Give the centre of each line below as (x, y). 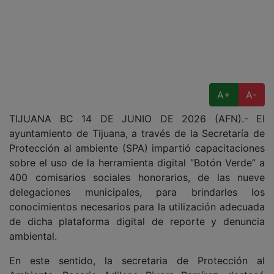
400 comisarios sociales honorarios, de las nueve (137, 178)
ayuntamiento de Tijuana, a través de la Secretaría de (137, 134)
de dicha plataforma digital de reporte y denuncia (137, 222)
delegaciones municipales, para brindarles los (137, 192)
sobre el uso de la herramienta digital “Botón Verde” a (137, 163)
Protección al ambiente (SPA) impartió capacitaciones (137, 148)
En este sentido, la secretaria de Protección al (137, 261)
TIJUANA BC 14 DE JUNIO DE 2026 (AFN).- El (137, 119)
